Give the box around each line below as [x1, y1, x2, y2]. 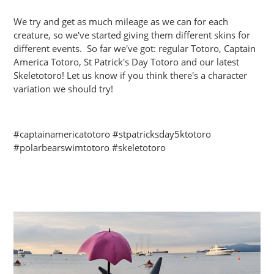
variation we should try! [13, 82, 114, 95]
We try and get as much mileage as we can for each [13, 15, 229, 28]
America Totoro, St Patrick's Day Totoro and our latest [13, 55, 240, 68]
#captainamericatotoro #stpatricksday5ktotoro [13, 127, 212, 140]
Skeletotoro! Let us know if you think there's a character [13, 68, 248, 81]
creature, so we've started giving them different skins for [13, 28, 251, 41]
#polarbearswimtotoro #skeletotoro [13, 141, 166, 154]
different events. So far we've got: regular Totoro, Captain [13, 42, 256, 54]
